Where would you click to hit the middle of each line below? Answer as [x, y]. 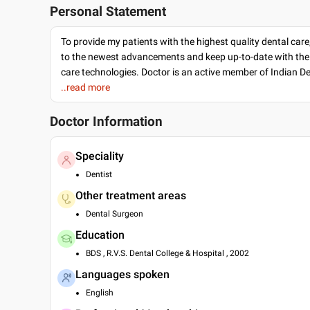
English [100, 293]
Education [100, 235]
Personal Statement [108, 12]
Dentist [99, 174]
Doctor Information [106, 122]
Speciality [100, 156]
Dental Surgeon [115, 214]
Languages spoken [122, 274]
